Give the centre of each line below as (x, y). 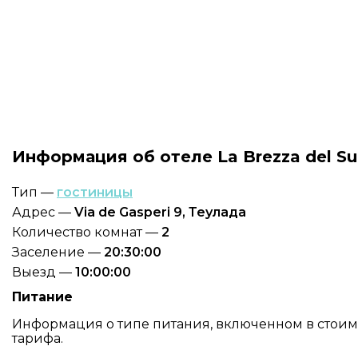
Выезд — (44, 272)
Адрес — (43, 212)
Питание (42, 297)
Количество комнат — (87, 232)
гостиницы (95, 192)
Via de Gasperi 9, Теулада (160, 212)
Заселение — (58, 252)
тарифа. (38, 338)
